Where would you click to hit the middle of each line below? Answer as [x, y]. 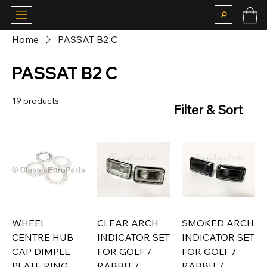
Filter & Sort [208, 109]
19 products [35, 100]
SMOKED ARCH [218, 223]
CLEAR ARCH [128, 223]
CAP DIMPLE [41, 252]
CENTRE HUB [43, 237]
